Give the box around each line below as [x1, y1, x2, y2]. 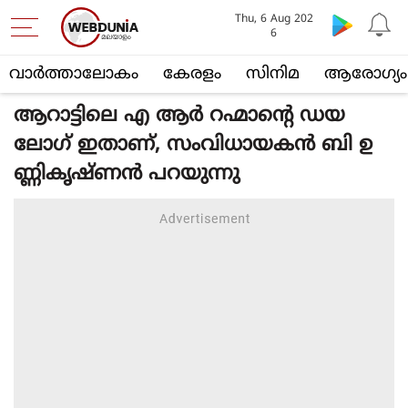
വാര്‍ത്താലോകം [9, 64, 138, 85]
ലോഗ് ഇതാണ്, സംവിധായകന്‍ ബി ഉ [14, 133, 372, 158]
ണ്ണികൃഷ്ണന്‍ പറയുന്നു [14, 162, 240, 187]
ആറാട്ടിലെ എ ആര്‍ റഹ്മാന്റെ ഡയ [14, 104, 345, 128]
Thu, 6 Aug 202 [234, 13, 313, 26]
